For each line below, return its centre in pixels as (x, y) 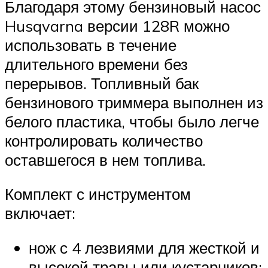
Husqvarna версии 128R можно (117, 25)
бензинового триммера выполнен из (134, 102)
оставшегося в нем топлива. (105, 159)
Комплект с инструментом (98, 194)
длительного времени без (96, 64)
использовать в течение (91, 45)
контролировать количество (104, 140)
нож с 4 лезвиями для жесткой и (144, 248)
